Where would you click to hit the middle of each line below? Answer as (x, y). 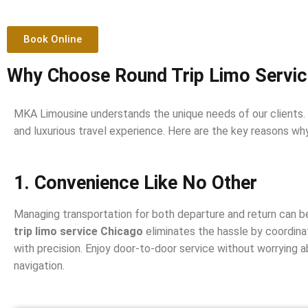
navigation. (39, 266)
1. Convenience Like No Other (135, 183)
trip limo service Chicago (78, 231)
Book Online (53, 39)
